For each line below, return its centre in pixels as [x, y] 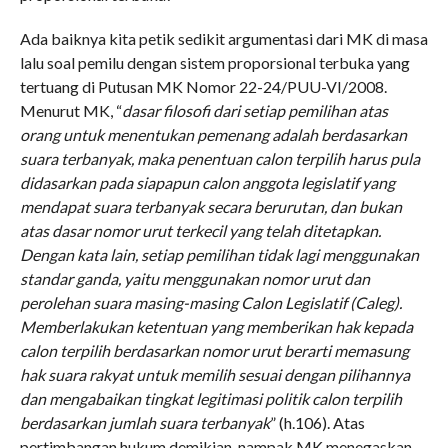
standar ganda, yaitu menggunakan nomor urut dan [194, 278]
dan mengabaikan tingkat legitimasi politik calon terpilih [210, 398]
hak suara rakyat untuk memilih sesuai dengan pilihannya [214, 374]
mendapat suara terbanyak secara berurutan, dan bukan [210, 206]
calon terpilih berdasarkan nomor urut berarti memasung [214, 350]
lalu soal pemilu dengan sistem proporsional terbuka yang [214, 62]
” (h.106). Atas [317, 422]
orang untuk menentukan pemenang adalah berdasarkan [213, 134]
